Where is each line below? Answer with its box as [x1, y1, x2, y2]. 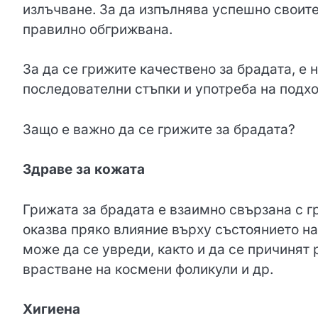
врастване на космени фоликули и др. [23, 261, 273, 278]
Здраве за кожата [23, 161, 145, 178]
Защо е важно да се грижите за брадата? [23, 121, 295, 138]
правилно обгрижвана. [23, 21, 172, 38]
